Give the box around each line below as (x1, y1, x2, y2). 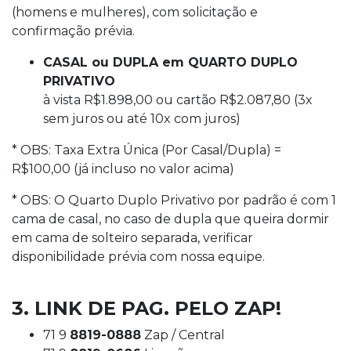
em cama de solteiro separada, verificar (12, 230, 253, 245)
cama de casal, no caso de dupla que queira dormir (12, 211, 329, 226)
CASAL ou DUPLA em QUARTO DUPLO (43, 54, 298, 70)
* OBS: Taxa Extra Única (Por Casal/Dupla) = (12, 142, 281, 157)
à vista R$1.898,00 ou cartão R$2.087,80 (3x (43, 92, 313, 107)
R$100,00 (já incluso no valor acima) (12, 161, 234, 176)
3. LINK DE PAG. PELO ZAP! (12, 296, 281, 320)
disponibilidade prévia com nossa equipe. (12, 248, 265, 264)
